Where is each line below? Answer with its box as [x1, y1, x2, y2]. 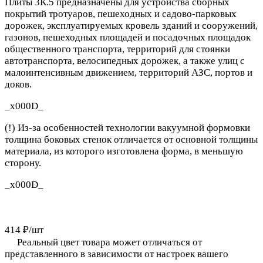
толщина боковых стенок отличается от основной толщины [5, 133, 258, 145]
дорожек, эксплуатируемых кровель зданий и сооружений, [5, 19, 258, 31]
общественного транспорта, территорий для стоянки [5, 43, 230, 55]
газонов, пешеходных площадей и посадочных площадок [5, 31, 251, 43]
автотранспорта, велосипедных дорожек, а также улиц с [5, 55, 245, 66]
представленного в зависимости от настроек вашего [5, 248, 228, 259]
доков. [5, 78, 32, 90]
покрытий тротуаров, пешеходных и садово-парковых [5, 8, 237, 19]
